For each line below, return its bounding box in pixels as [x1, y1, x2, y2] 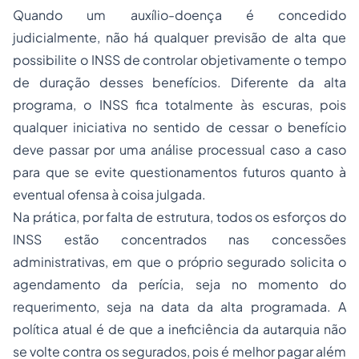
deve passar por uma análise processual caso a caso [13, 141, 346, 158]
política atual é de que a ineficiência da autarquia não [13, 321, 346, 337]
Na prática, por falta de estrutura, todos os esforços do [13, 208, 346, 225]
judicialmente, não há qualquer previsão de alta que [13, 29, 346, 46]
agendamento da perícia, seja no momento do [13, 276, 346, 292]
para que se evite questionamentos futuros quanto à [13, 163, 346, 180]
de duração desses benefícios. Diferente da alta [13, 74, 346, 91]
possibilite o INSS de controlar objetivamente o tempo [13, 51, 346, 68]
